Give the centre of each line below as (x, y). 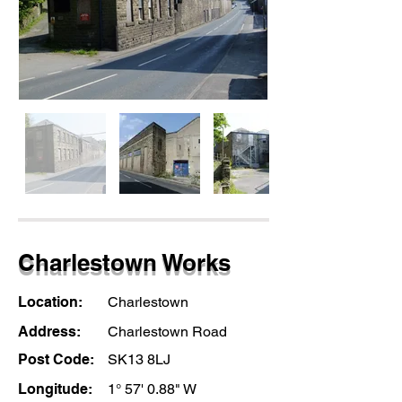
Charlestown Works (124, 262)
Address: (51, 332)
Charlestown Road (167, 332)
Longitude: (55, 389)
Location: (52, 302)
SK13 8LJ (139, 359)
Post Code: (58, 359)
